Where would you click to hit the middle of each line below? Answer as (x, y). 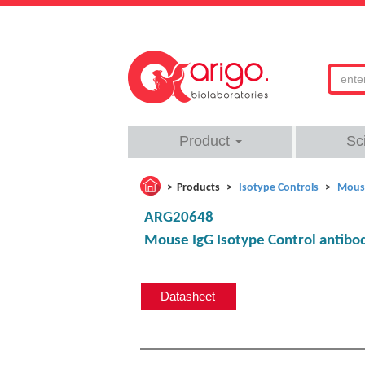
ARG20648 (179, 218)
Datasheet (188, 296)
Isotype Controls (279, 188)
